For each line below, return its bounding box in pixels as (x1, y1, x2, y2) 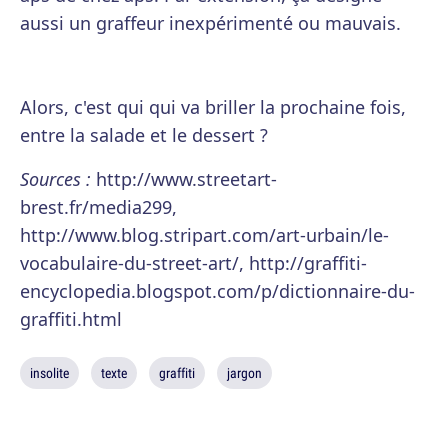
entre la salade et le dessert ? (20, 123, 268, 147)
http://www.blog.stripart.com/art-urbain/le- (20, 223, 389, 247)
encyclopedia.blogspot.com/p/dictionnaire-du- (20, 279, 415, 303)
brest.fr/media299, (20, 195, 177, 219)
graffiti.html (20, 307, 122, 331)
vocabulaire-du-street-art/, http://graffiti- (20, 251, 367, 275)
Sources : (20, 167, 91, 191)
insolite (30, 364, 69, 382)
